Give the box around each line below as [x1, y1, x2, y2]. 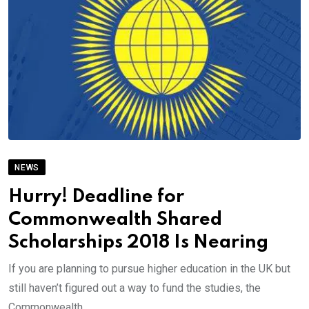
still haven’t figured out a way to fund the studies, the [8, 281, 261, 295]
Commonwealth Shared [8, 210, 222, 230]
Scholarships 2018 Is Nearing [8, 233, 268, 252]
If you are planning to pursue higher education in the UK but [8, 262, 290, 276]
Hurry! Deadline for [8, 188, 184, 207]
